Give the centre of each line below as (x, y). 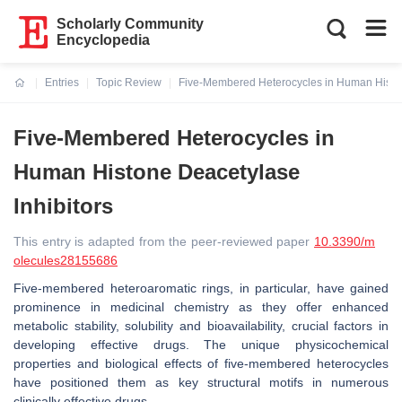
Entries (62, 83)
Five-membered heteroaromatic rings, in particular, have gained (201, 288)
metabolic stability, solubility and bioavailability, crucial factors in (201, 326)
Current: (35, 93)
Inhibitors (63, 206)
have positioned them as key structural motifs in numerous (201, 382)
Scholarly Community (131, 24)
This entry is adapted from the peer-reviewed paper (164, 241)
